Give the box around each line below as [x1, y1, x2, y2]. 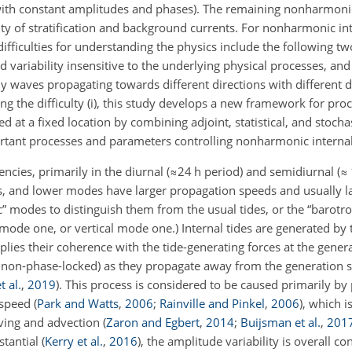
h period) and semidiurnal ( [192, 163, 340, 179]
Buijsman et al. [240, 314, 321, 330]
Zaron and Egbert [106, 314, 200, 330]
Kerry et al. [45, 333, 103, 349]
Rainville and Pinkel [159, 295, 265, 311]
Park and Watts [37, 295, 119, 311]
